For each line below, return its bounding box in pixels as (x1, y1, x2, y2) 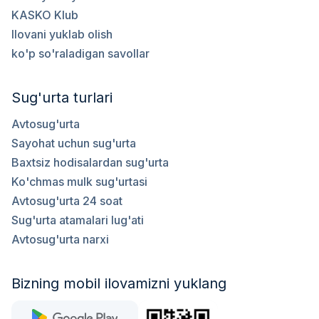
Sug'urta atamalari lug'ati (11, 213, 144, 227)
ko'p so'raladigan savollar (11, 46, 150, 61)
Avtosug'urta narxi (11, 232, 109, 246)
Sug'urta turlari (11, 89, 113, 106)
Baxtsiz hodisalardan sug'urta (11, 155, 169, 169)
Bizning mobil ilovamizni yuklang (11, 275, 226, 292)
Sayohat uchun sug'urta (11, 136, 136, 150)
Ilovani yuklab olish (11, 27, 113, 41)
